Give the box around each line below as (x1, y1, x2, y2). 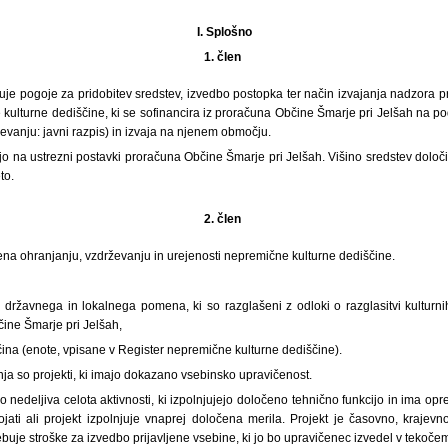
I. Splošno (196, 24, 252, 39)
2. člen (204, 211, 244, 226)
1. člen (204, 49, 244, 64)
